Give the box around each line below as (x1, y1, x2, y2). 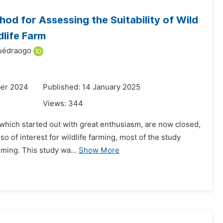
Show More (79, 146, 119, 155)
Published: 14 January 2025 (43, 83, 140, 92)
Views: (43, 99, 68, 108)
